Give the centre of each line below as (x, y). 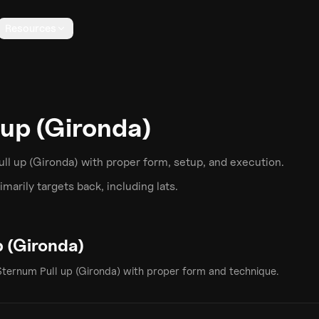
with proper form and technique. (199, 271)
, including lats (138, 186)
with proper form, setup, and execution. (181, 162)
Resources (31, 28)
